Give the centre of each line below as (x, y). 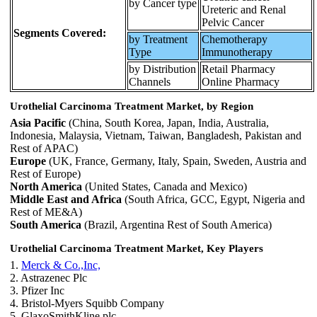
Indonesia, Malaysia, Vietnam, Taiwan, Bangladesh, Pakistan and (156, 136)
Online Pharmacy (241, 81)
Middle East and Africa (66, 200)
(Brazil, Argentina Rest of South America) (177, 225)
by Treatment (158, 39)
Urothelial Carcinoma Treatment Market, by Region (132, 106)
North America (46, 187)
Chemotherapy (235, 39)
